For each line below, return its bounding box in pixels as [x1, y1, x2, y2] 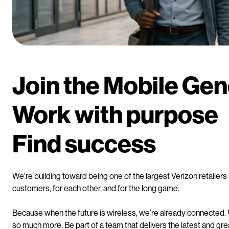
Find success [12, 128, 156, 157]
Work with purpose [12, 99, 218, 128]
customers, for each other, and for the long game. [12, 182, 179, 193]
